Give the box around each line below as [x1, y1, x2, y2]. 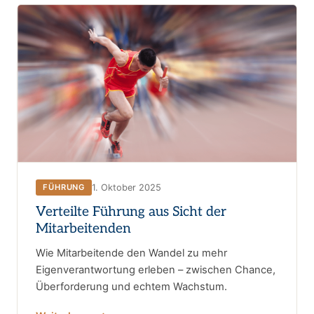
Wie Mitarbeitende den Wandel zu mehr [36, 247, 227, 260]
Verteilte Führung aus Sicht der [36, 204, 226, 221]
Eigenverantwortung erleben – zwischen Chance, [36, 264, 275, 277]
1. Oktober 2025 [92, 182, 162, 193]
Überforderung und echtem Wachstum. [36, 280, 227, 294]
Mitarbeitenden [36, 221, 131, 238]
